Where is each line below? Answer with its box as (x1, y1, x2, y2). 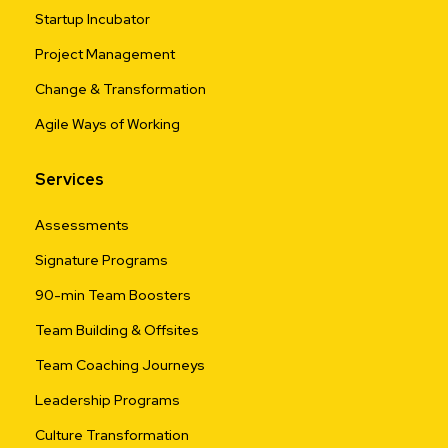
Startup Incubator (35, 9, 150, 28)
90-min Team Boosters (35, 285, 191, 304)
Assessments (35, 215, 129, 234)
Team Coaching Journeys (35, 355, 205, 374)
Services (35, 168, 104, 190)
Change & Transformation (35, 79, 206, 98)
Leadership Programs (35, 390, 180, 409)
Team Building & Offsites (35, 320, 199, 339)
